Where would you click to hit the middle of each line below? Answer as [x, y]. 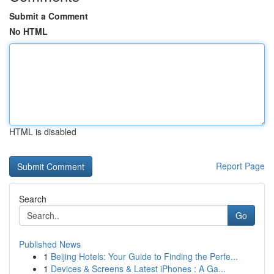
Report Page [240, 166]
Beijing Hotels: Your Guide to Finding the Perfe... [144, 256]
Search [33, 199]
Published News [50, 244]
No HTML [28, 31]
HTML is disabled [43, 131]
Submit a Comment [49, 16]
